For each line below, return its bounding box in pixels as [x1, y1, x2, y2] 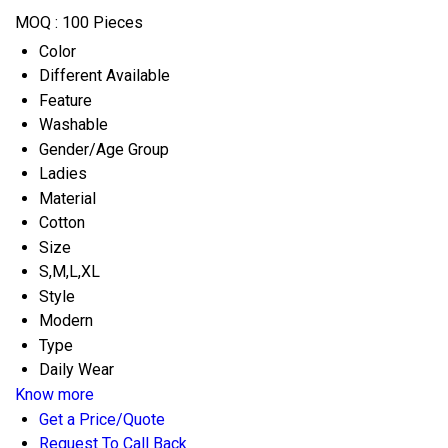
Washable [39, 114, 108, 134]
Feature [39, 90, 92, 110]
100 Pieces [62, 12, 143, 32]
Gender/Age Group [39, 139, 169, 159]
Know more [15, 384, 94, 404]
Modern [39, 310, 93, 330]
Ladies [39, 163, 87, 183]
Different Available [39, 65, 170, 85]
